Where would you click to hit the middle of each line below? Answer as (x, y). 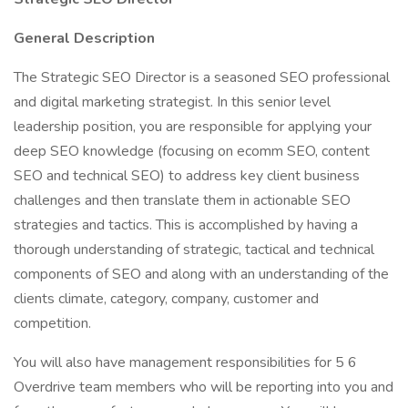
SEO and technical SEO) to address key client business (187, 176)
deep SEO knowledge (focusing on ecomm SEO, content (192, 151)
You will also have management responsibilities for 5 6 (185, 362)
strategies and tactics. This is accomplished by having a (186, 225)
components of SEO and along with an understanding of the (201, 274)
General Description (84, 38)
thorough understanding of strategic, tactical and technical (194, 250)
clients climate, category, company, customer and (166, 299)
